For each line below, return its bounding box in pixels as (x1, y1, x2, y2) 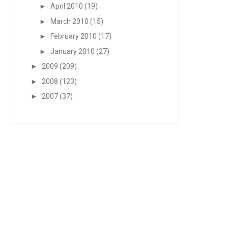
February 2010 (50, 32, 97, 40)
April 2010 (50, 2, 83, 10)
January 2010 (50, 47, 95, 55)
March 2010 (50, 17, 89, 25)
